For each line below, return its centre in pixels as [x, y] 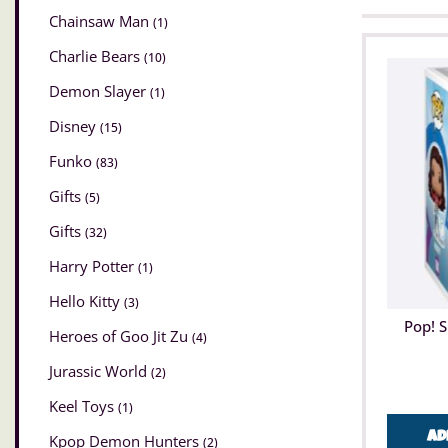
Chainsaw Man [101, 21]
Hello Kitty [86, 301]
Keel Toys [83, 406]
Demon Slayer [99, 91]
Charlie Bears [96, 56]
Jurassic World [100, 371]
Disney [74, 126]
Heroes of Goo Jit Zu [120, 336]
